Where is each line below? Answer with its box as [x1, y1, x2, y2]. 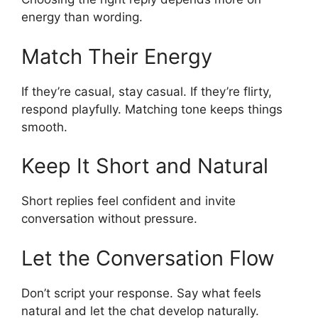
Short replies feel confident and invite [21, 194, 236, 209]
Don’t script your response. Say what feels [21, 285, 261, 300]
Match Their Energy [21, 43, 212, 69]
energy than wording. [21, 10, 143, 25]
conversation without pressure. [21, 212, 197, 226]
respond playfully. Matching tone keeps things [21, 102, 283, 116]
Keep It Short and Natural [21, 153, 268, 179]
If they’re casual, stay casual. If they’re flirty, [21, 84, 272, 99]
